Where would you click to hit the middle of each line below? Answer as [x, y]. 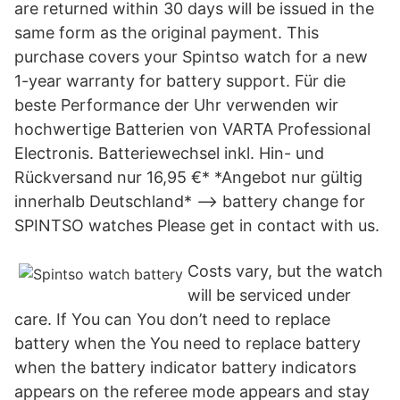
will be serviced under [269, 295]
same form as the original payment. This [167, 33]
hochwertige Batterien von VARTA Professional [192, 129]
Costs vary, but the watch [285, 271]
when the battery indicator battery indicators [185, 367]
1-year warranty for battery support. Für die [180, 81]
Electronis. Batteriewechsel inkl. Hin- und [169, 153]
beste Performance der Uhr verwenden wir [176, 105]
